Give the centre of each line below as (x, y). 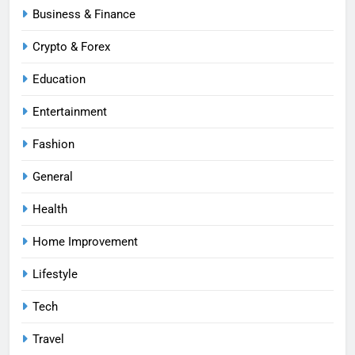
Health (50, 210)
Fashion (53, 145)
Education (59, 80)
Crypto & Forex (71, 47)
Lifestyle (55, 275)
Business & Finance (84, 15)
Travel (48, 340)
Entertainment (70, 112)
